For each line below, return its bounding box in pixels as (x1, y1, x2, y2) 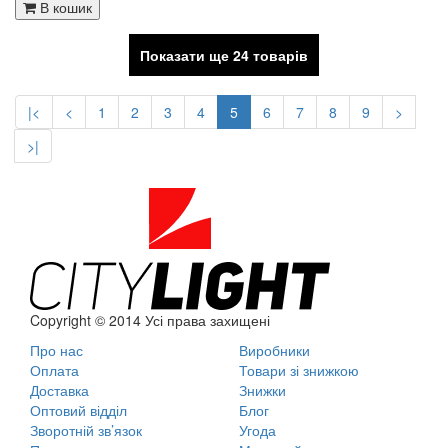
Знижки (239, 380, 286, 401)
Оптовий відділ (30, 400, 127, 421)
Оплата (30, 360, 79, 381)
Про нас (30, 340, 83, 361)
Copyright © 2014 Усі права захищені (30, 310, 270, 331)
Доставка (30, 380, 89, 401)
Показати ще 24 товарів (140, 45, 308, 66)
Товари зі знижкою (239, 360, 359, 381)
